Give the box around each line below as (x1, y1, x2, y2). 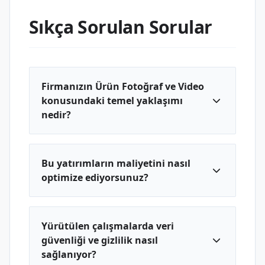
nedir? (41, 108, 71, 121)
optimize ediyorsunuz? (41, 171, 148, 184)
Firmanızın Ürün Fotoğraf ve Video (41, 80, 204, 93)
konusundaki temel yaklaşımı (41, 94, 183, 107)
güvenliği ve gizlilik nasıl (41, 234, 158, 247)
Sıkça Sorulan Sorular (29, 15, 212, 39)
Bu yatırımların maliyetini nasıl (41, 157, 190, 170)
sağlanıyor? (41, 248, 96, 261)
